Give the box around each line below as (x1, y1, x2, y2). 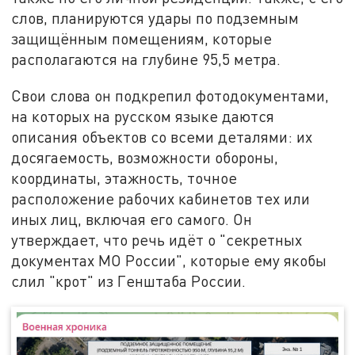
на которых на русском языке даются (11, 106, 275, 125)
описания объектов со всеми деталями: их (11, 127, 313, 146)
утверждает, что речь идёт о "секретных (11, 230, 303, 249)
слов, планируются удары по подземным (11, 8, 300, 27)
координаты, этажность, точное (11, 168, 238, 187)
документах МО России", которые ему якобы (11, 250, 327, 269)
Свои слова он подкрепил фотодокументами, (11, 86, 330, 105)
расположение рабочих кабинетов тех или (11, 189, 311, 208)
